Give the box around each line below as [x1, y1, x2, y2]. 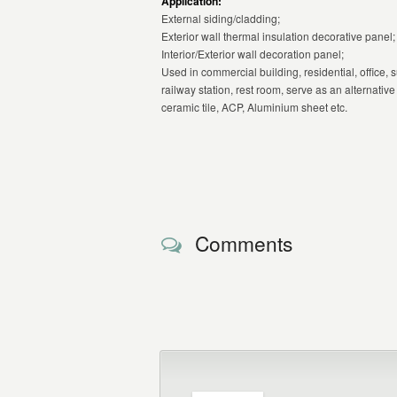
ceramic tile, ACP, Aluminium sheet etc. [161, 99, 347, 114]
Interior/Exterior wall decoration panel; [161, 46, 344, 61]
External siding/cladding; [161, 11, 280, 26]
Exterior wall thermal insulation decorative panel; [161, 28, 395, 43]
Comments [195, 229, 292, 257]
